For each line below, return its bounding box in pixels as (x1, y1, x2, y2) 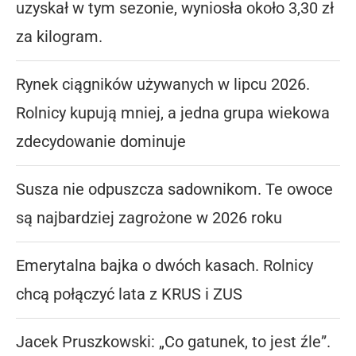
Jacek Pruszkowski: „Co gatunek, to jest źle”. (16, 332, 331, 352)
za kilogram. (16, 27, 103, 47)
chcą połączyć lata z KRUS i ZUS (16, 284, 242, 304)
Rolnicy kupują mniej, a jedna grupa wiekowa (16, 103, 330, 123)
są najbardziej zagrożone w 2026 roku (16, 208, 282, 228)
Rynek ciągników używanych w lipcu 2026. (16, 75, 310, 95)
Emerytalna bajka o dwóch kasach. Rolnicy (16, 256, 313, 276)
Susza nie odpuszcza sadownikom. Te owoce (16, 180, 333, 199)
